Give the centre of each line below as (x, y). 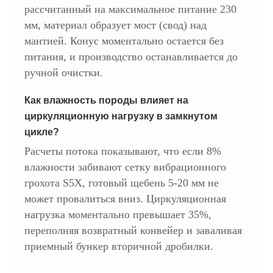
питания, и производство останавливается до (131, 57)
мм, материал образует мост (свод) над (115, 25)
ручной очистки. (64, 73)
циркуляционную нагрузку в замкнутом (121, 116)
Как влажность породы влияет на (106, 101)
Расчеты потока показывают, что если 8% (123, 151)
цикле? (42, 132)
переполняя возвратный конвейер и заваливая (133, 231)
